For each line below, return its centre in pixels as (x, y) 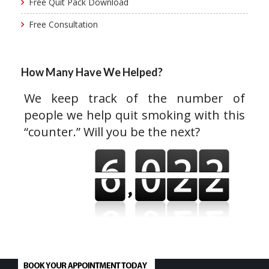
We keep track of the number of (134, 98)
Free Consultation (63, 24)
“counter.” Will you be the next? (112, 132)
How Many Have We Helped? (92, 72)
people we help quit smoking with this (134, 115)
